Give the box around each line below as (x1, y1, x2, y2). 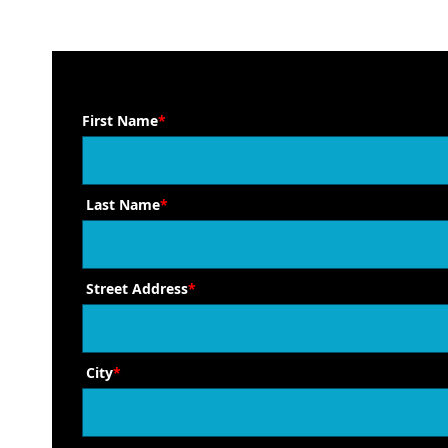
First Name (82, 111, 158, 131)
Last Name (86, 195, 160, 215)
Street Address (86, 279, 188, 299)
